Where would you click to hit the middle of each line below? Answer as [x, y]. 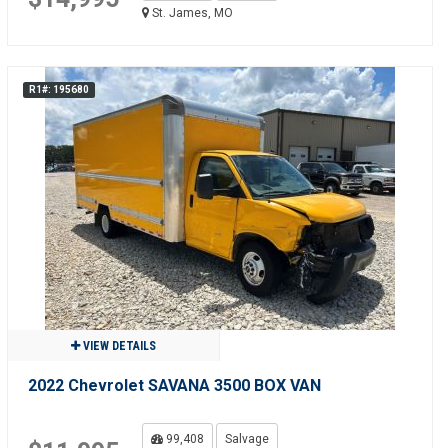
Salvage [246, 439]
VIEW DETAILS [117, 346]
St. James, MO [190, 13]
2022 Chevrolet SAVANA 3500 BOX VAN [174, 385]
